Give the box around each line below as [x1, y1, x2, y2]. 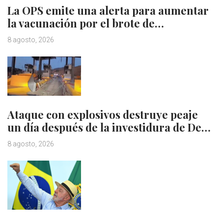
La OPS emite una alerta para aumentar [7, 2, 209, 18]
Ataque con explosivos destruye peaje [7, 107, 198, 122]
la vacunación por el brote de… [7, 15, 164, 30]
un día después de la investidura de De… [7, 120, 211, 135]
